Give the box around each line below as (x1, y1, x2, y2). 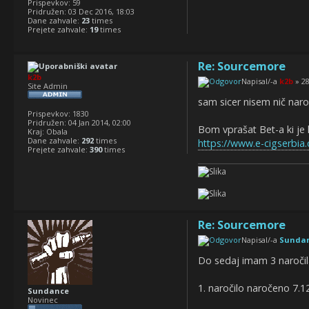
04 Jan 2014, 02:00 (66, 117, 131, 128)
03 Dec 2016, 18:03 (66, 6, 134, 17)
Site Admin (28, 80, 68, 91)
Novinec (28, 294, 58, 305)
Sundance (28, 285, 69, 296)
